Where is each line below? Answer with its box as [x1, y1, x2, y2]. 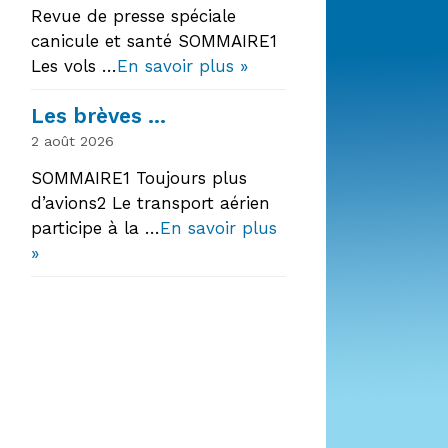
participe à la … [31, 218, 160, 239]
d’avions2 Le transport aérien [31, 193, 270, 214]
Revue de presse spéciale [31, 5, 236, 26]
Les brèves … [31, 102, 166, 128]
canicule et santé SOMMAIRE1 [31, 30, 277, 51]
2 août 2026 [31, 132, 114, 150]
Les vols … [31, 55, 117, 76]
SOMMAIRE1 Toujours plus [31, 168, 247, 189]
